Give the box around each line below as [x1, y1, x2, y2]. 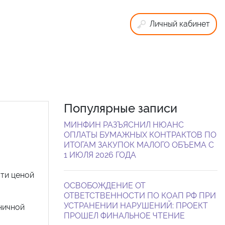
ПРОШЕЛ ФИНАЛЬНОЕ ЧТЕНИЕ [64, 210, 185, 220]
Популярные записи [64, 100, 177, 116]
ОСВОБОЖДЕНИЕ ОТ [64, 180, 146, 190]
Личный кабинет [149, 19, 210, 29]
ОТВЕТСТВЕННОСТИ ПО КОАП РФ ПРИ [64, 190, 216, 200]
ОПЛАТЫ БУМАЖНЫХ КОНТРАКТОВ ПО [64, 130, 216, 140]
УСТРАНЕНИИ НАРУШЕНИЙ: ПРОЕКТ [64, 200, 208, 210]
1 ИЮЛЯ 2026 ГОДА [64, 150, 136, 160]
